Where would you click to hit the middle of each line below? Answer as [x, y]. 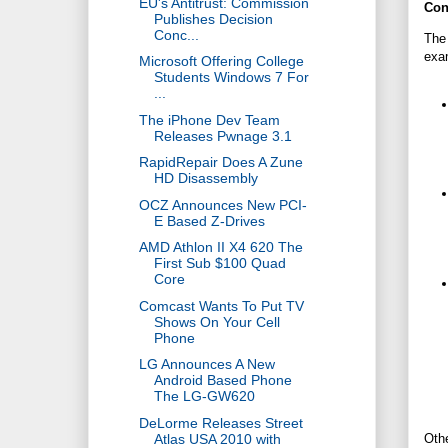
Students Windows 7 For [231, 77]
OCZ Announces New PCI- [222, 204]
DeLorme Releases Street [220, 422]
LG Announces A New [206, 364]
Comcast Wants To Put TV [221, 305]
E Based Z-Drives [209, 220]
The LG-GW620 [204, 396]
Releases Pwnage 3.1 [222, 135]
